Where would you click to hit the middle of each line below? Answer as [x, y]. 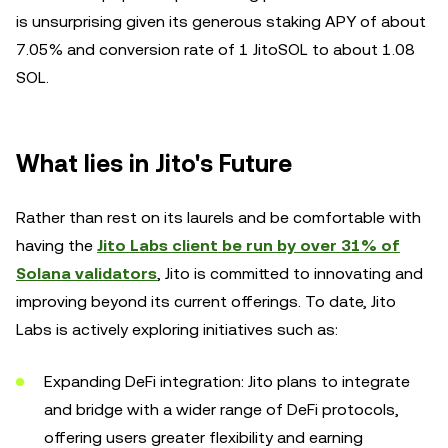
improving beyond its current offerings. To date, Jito [206, 301]
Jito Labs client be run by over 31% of [248, 245]
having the [56, 245]
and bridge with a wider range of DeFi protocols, [221, 409]
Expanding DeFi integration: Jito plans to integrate [227, 381]
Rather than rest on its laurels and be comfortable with [218, 217]
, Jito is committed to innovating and [290, 273]
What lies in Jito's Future [154, 164]
